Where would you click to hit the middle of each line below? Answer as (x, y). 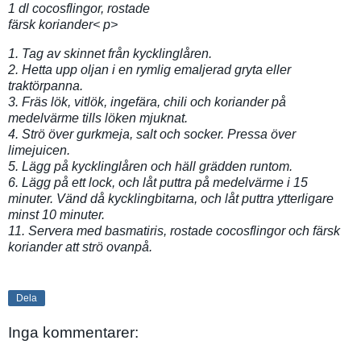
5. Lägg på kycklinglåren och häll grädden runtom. (150, 166)
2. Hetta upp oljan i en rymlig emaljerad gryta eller (149, 69)
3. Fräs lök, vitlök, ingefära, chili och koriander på (147, 102)
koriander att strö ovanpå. (80, 247)
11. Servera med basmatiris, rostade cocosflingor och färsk (174, 230)
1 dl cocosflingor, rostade (79, 9)
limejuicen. (39, 150)
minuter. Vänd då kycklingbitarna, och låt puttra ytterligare (171, 198)
